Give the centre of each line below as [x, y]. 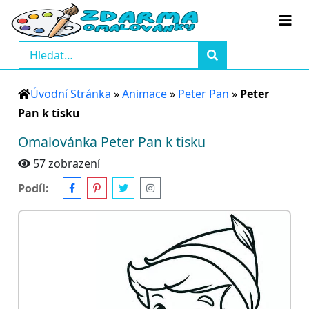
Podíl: [33, 188]
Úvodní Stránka [71, 94]
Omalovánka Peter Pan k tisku [112, 142]
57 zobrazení [67, 163]
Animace [144, 94]
